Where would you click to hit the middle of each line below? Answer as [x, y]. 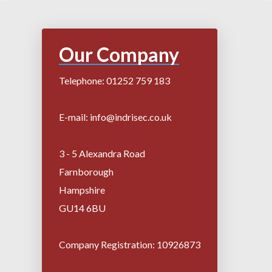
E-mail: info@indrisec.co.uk [115, 117]
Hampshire [82, 189]
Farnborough [86, 171]
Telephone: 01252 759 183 [114, 80]
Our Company [119, 54]
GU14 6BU [82, 208]
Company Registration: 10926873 [129, 244]
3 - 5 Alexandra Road [102, 153]
